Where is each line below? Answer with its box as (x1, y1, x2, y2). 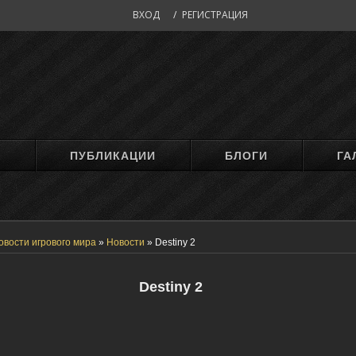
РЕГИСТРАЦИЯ (181, 8, 248, 21)
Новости (106, 237, 145, 248)
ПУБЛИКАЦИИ (70, 149, 157, 162)
